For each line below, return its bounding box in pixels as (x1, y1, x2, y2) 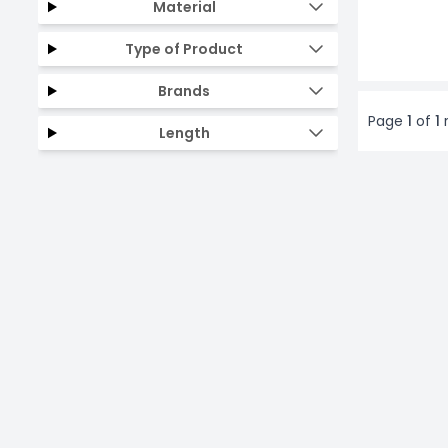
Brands (158, 80, 211, 101)
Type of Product (125, 38, 244, 59)
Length (158, 122, 210, 143)
